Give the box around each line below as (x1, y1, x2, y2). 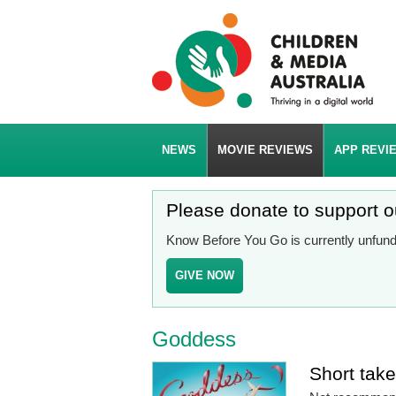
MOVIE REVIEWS (217, 143, 313, 156)
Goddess (152, 327, 236, 351)
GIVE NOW (175, 269, 234, 282)
